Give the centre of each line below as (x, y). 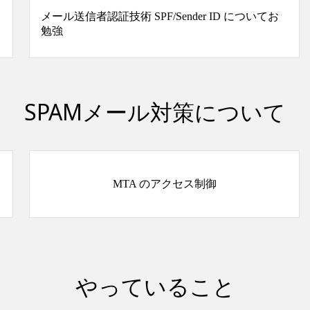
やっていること (155, 286)
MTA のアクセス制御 (164, 183)
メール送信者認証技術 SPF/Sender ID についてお (160, 17)
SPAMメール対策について (155, 112)
